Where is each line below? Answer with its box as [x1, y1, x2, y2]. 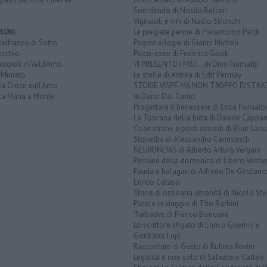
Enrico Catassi [133, 177, 181, 188]
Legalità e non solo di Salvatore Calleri [133, 252, 263, 263]
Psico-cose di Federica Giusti [133, 48, 229, 59]
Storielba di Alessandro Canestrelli [133, 134, 250, 145]
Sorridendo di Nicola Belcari [133, 5, 227, 16]
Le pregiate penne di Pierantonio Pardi [133, 27, 259, 38]
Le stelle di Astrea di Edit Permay [133, 70, 241, 80]
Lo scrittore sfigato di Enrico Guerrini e [133, 220, 260, 231]
